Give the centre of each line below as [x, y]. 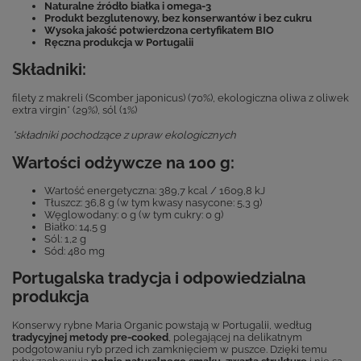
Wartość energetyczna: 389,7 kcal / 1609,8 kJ [155, 191]
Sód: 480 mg [75, 251]
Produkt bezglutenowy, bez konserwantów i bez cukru [178, 19]
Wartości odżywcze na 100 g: [123, 164]
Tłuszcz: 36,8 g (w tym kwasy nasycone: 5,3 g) [153, 203]
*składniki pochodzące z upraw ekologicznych [124, 135]
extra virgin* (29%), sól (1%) [75, 110]
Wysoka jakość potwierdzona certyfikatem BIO [159, 31]
